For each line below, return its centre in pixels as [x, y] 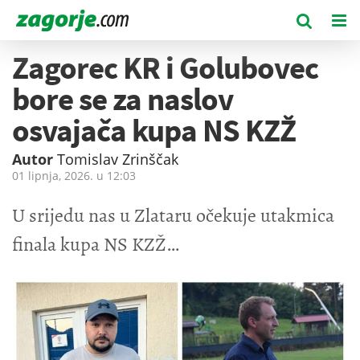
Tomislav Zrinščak [118, 160]
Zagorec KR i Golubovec [165, 67]
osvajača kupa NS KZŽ [154, 130]
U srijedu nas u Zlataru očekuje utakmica [173, 215]
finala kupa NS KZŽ [89, 244]
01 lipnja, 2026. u [59, 175]
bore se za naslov [123, 99]
